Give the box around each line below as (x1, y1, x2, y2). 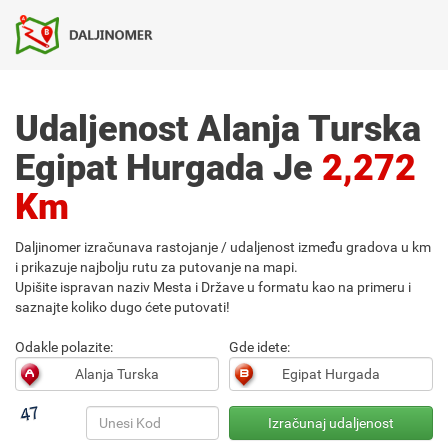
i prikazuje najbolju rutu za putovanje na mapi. (15, 259, 298, 275)
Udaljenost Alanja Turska (15, 108, 421, 150)
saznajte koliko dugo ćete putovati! (15, 299, 230, 315)
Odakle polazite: (15, 339, 113, 355)
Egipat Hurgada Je (15, 147, 322, 189)
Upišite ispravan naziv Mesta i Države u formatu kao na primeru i (15, 279, 411, 295)
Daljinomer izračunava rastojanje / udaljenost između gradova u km (15, 239, 431, 255)
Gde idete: (229, 339, 290, 355)
